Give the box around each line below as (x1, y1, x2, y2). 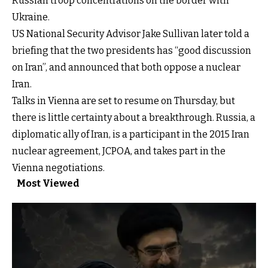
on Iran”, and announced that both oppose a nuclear (12, 61, 240, 73)
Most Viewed (17, 177, 80, 189)
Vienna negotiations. (12, 162, 105, 173)
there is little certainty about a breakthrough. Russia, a (12, 111, 255, 123)
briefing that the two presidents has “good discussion (12, 44, 251, 56)
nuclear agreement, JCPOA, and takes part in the (12, 145, 226, 157)
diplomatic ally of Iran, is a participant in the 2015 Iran (12, 128, 249, 140)
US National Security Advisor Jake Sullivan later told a (12, 28, 249, 39)
